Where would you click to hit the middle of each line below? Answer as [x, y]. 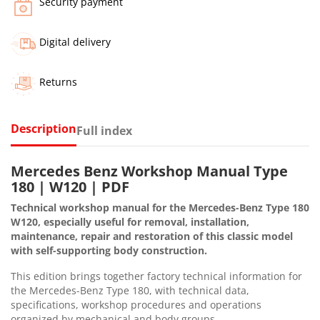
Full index [104, 130]
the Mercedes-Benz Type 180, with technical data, [130, 290]
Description [44, 128]
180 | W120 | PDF [70, 186]
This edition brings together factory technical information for [156, 276]
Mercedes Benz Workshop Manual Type [149, 171]
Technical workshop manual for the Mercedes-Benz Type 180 [160, 207]
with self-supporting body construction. [109, 250]
